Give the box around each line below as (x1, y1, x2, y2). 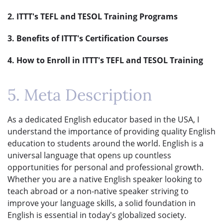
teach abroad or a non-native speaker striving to (7, 185, 189, 197)
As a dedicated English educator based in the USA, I (7, 113, 199, 125)
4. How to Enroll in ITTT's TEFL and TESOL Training (7, 54, 203, 66)
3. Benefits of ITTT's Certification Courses (7, 32, 168, 44)
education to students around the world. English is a (7, 137, 204, 149)
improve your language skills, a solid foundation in (7, 197, 196, 209)
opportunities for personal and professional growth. (7, 161, 204, 173)
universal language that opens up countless (7, 149, 171, 161)
